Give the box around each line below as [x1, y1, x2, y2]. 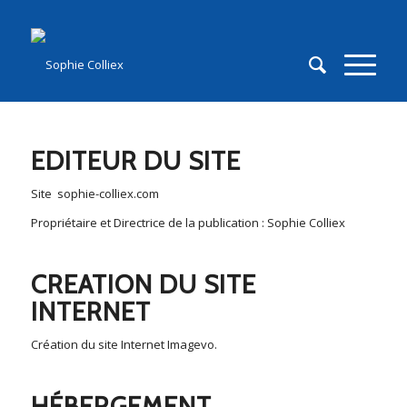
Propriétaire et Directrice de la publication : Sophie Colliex [30, 214, 345, 232]
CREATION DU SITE [30, 269, 256, 301]
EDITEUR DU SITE [30, 145, 241, 176]
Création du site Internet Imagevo [30, 336, 214, 353]
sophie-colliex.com [56, 185, 159, 203]
